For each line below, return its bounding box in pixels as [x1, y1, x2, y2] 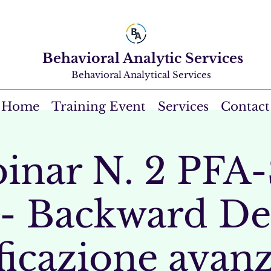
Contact [221, 99, 270, 114]
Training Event [51, 99, 146, 114]
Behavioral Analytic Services [42, 50, 243, 67]
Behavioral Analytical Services [71, 69, 211, 80]
